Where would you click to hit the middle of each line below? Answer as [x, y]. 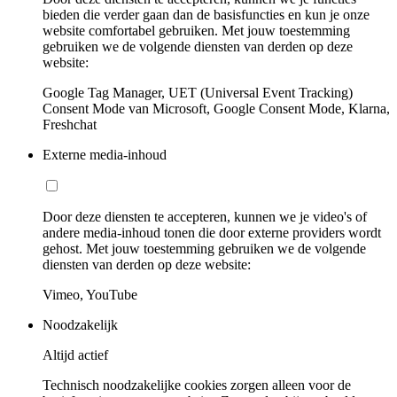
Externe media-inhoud [105, 154]
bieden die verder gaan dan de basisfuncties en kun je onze [206, 14]
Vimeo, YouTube [90, 294]
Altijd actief [75, 354]
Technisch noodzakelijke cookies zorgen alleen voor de [197, 385]
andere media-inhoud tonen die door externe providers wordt [212, 232]
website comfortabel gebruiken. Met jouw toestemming [196, 30]
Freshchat [70, 124]
